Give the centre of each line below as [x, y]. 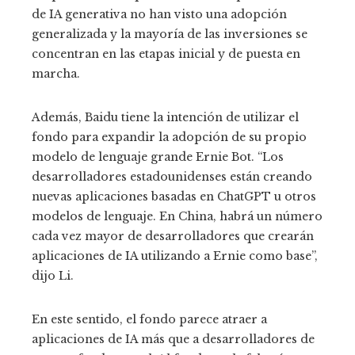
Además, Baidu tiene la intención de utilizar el [165, 117]
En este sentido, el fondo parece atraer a [149, 319]
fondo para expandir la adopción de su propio [169, 137]
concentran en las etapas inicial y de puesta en [166, 53]
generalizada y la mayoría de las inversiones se [170, 34]
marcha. [56, 73]
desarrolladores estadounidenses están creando [172, 176]
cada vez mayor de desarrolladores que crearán [173, 236]
